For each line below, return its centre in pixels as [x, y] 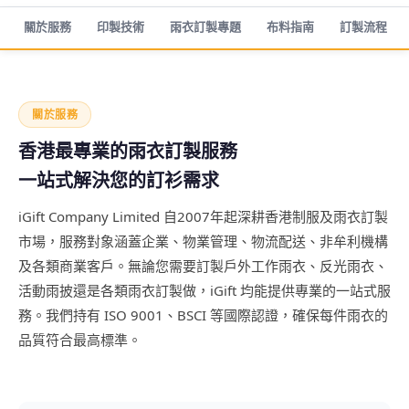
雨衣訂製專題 [205, 26]
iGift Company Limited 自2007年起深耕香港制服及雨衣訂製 [203, 216]
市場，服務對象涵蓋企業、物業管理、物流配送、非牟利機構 [203, 241]
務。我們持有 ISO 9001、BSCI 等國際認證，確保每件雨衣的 [203, 315]
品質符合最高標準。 [80, 340]
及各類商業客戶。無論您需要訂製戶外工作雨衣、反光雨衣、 [203, 266]
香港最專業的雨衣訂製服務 [128, 151]
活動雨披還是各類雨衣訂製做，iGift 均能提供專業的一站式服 [204, 290]
